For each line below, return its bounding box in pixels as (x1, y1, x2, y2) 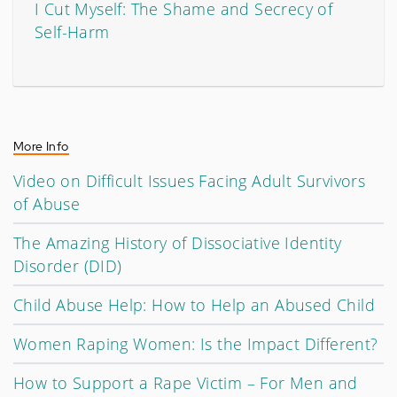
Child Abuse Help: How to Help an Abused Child (13, 293, 375, 315)
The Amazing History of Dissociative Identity (13, 231, 342, 253)
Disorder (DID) (13, 254, 122, 276)
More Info (13, 137, 69, 154)
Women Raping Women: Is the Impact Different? (13, 332, 378, 354)
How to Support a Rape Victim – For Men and (13, 371, 358, 393)
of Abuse (13, 192, 81, 214)
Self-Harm (35, 20, 110, 43)
